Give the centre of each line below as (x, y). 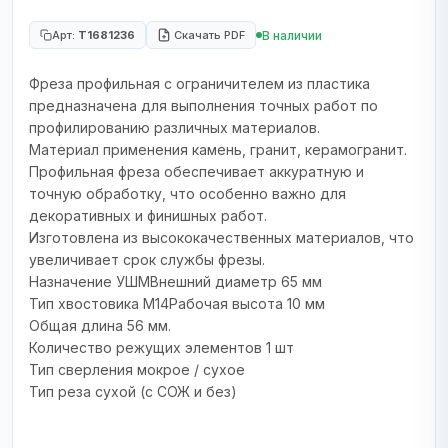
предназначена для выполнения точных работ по (203, 105)
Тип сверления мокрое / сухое (137, 369)
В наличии (292, 35)
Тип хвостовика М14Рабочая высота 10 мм (177, 303)
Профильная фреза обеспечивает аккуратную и (196, 171)
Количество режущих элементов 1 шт (161, 347)
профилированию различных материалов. (174, 127)
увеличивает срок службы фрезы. (147, 259)
